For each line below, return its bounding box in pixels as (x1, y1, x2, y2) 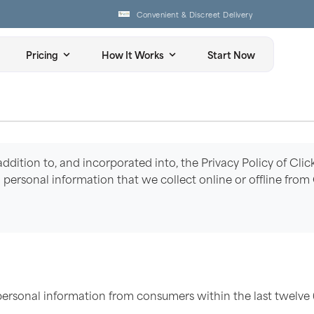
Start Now (207, 47, 256, 62)
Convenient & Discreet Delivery (107, 8, 224, 20)
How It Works (102, 47, 165, 62)
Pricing (26, 47, 59, 62)
